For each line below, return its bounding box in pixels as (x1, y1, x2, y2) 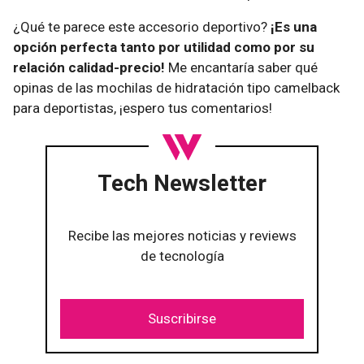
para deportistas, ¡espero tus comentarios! (13, 99, 272, 116)
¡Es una (271, 18, 317, 35)
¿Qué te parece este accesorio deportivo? (13, 18, 271, 35)
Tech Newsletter (97, 169, 266, 197)
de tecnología (140, 247, 224, 264)
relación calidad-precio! (13, 58, 165, 76)
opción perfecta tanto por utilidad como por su (13, 38, 314, 55)
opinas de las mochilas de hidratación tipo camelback (13, 79, 340, 96)
